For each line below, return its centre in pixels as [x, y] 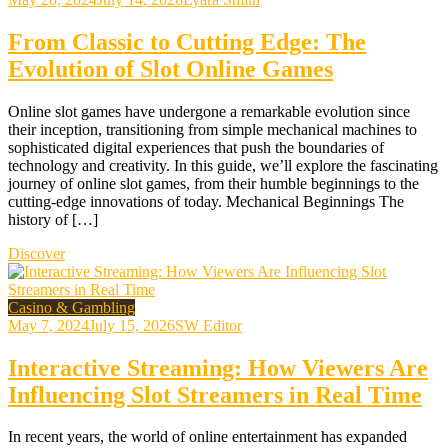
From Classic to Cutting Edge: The [187, 41]
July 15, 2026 [132, 325]
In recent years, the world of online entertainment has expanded [207, 437]
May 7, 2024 [48, 325]
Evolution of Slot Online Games [170, 68]
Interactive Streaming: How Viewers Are [218, 367]
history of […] [53, 219]
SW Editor [208, 325]
